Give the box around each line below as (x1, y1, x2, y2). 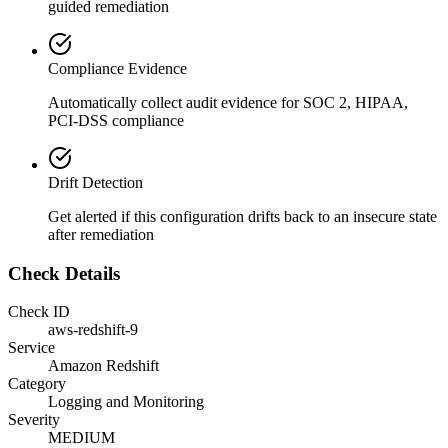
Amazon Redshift (48, 357, 159, 375)
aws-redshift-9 (48, 321, 138, 339)
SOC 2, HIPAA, (303, 93, 408, 111)
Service (8, 339, 55, 357)
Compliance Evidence (48, 59, 187, 77)
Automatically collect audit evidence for (48, 93, 303, 111)
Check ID (8, 303, 70, 321)
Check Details (8, 262, 120, 284)
